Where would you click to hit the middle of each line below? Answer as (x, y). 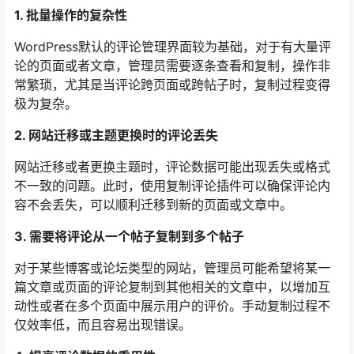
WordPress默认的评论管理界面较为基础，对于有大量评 (173, 47)
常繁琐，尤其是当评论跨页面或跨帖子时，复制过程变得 (172, 85)
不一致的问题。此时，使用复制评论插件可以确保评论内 (172, 186)
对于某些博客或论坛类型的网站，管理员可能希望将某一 (172, 268)
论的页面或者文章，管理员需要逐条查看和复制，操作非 (172, 66)
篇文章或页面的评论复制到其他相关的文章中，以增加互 (172, 287)
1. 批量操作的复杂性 (71, 15)
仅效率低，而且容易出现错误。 (103, 325)
